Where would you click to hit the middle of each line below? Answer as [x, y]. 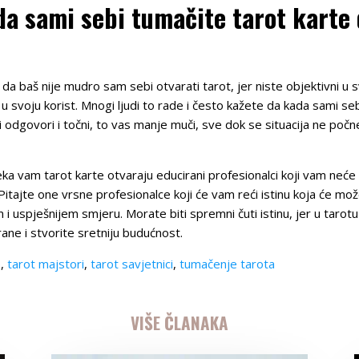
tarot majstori [46, 263]
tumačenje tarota [227, 263]
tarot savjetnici [132, 263]
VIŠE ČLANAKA [179, 322]
